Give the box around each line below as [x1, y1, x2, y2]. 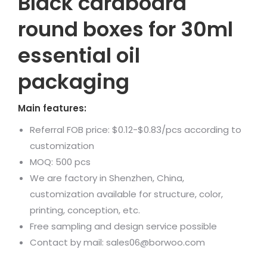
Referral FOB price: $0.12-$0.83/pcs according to [30, 123, 241, 136]
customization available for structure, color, [30, 187, 223, 200]
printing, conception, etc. [30, 203, 140, 216]
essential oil [18, 41, 140, 70]
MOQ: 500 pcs [30, 155, 91, 168]
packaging [18, 67, 129, 96]
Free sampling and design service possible [30, 219, 217, 232]
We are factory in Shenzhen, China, [30, 171, 184, 184]
